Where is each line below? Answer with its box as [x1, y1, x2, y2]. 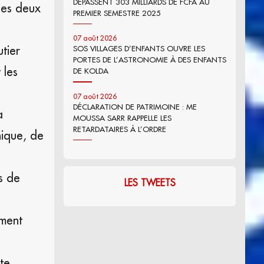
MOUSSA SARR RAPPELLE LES [73, 113, 171, 123]
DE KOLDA [73, 66, 108, 76]
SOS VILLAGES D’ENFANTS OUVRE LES [73, 44, 205, 54]
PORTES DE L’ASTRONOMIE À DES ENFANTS [73, 55, 226, 65]
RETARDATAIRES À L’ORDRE [73, 124, 166, 134]
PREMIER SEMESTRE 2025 [73, 8, 161, 18]
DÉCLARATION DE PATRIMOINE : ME [73, 101, 197, 111]
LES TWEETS [124, 177, 176, 189]
